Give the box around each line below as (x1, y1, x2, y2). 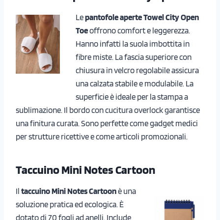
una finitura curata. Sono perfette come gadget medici (16, 118, 198, 128)
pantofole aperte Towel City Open (85, 12, 199, 22)
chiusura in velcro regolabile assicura (76, 65, 199, 75)
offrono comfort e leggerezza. (88, 25, 190, 35)
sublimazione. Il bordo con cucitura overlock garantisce (16, 105, 200, 115)
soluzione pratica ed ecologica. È (16, 199, 124, 209)
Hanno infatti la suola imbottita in (76, 38, 190, 49)
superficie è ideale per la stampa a (76, 91, 188, 102)
